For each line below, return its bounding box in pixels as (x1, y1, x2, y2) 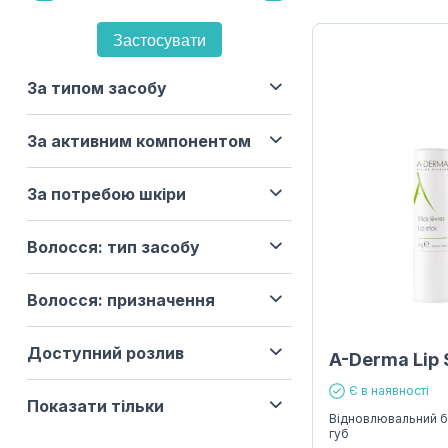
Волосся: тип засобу (26, 237, 200, 257)
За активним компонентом (26, 131, 251, 151)
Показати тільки (26, 396, 164, 416)
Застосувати (112, 32, 206, 49)
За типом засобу (26, 78, 167, 98)
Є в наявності (348, 383, 429, 399)
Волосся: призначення (26, 290, 215, 310)
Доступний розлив (26, 343, 184, 363)
